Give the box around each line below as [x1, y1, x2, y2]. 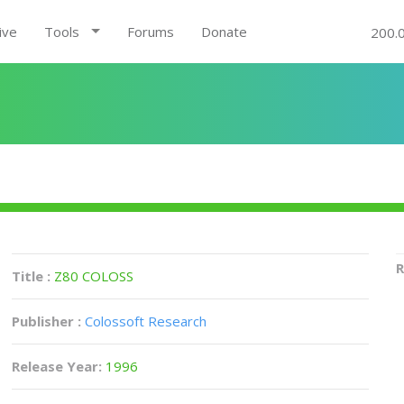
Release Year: [12, 357, 106, 375]
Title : [12, 267, 55, 285]
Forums [126, 23, 174, 41]
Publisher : [12, 312, 82, 330]
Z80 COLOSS [54, 267, 134, 285]
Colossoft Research [85, 312, 207, 330]
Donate [200, 23, 247, 41]
